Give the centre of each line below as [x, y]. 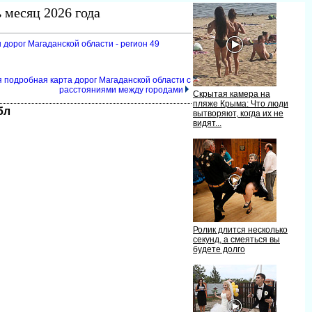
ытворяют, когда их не [238, 114]
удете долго [219, 249]
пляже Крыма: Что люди [241, 104]
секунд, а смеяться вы [236, 240]
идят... [207, 123]
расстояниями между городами [121, 90]
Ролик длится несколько [240, 230]
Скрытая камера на [232, 94]
